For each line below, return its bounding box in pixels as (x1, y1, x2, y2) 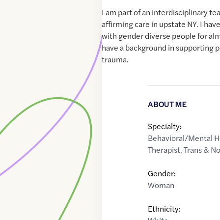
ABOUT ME (148, 99, 187, 110)
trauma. (102, 54, 129, 65)
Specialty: (148, 120, 182, 132)
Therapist (148, 144, 181, 156)
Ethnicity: (148, 203, 181, 215)
